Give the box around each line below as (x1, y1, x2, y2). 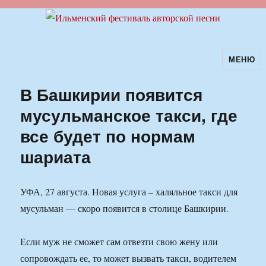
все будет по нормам (20, 123, 196, 148)
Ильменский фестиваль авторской (4, 57, 243, 77)
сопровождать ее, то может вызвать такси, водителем (20, 252, 237, 265)
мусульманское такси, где (20, 103, 238, 128)
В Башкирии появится (20, 82, 203, 107)
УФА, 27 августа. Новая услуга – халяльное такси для (20, 185, 238, 198)
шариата (20, 144, 91, 169)
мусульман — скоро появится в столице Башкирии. (20, 202, 229, 215)
